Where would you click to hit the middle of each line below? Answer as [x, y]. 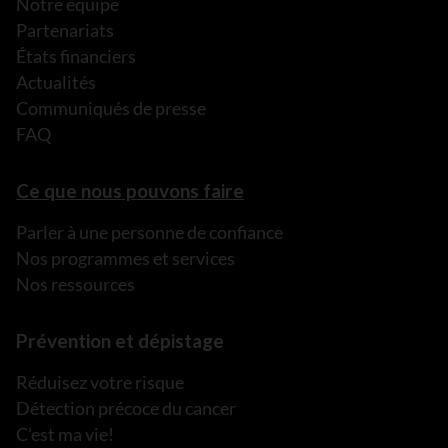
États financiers [76, 56]
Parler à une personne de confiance [149, 232]
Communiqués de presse [111, 108]
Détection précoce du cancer [126, 408]
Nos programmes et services [125, 258]
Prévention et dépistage [120, 340]
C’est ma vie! [65, 434]
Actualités [56, 82]
